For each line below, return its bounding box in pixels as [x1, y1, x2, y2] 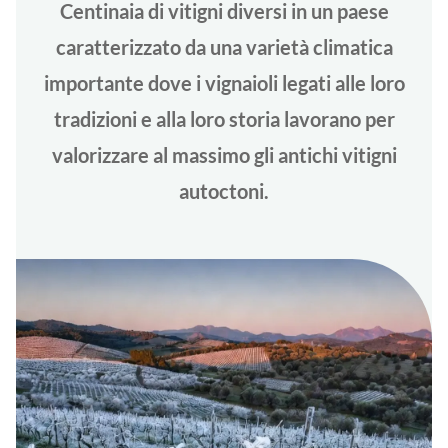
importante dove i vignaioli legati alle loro [43, 70, 405, 95]
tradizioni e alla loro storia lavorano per [53, 106, 395, 131]
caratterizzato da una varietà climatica [55, 34, 393, 59]
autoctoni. [179, 178, 269, 203]
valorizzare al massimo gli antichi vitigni [51, 142, 397, 167]
